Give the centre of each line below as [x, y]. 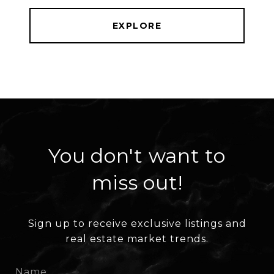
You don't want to [137, 156]
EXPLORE [137, 26]
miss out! [137, 183]
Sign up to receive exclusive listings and [137, 224]
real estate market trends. [137, 239]
